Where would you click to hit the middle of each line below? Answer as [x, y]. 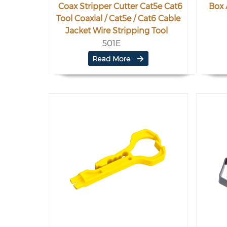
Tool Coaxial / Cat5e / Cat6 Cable [118, 18]
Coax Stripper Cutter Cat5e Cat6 [120, 6]
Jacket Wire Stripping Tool [116, 31]
